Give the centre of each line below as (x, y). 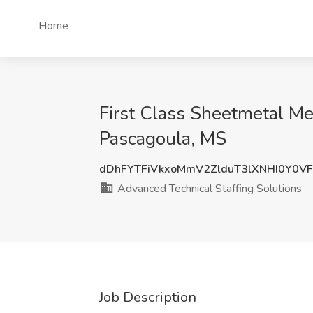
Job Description (148, 297)
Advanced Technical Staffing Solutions (208, 189)
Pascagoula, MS (163, 139)
